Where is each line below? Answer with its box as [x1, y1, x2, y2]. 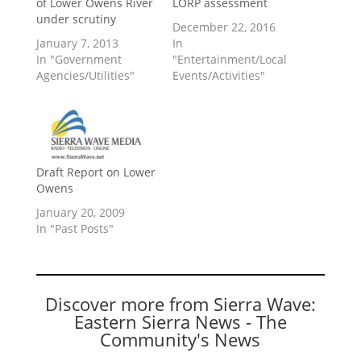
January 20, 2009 [35, 204, 125, 220]
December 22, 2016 [172, 19, 276, 35]
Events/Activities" [172, 68, 265, 84]
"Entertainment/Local [172, 52, 287, 68]
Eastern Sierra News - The [73, 309, 287, 334]
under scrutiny [35, 11, 116, 27]
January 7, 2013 [35, 35, 118, 52]
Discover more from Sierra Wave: [44, 291, 316, 316]
